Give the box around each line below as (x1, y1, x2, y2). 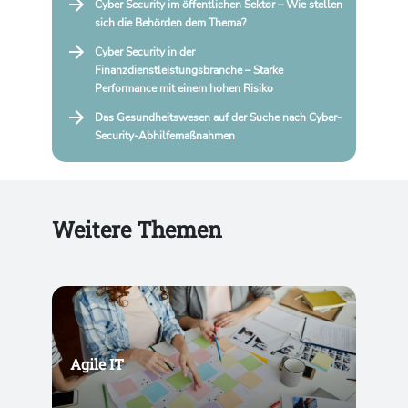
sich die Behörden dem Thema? (94, 15, 246, 31)
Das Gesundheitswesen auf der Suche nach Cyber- (94, 110, 342, 126)
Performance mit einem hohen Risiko (94, 81, 273, 97)
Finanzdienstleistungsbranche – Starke (94, 63, 283, 78)
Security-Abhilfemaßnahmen (94, 128, 235, 144)
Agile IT (69, 353, 124, 373)
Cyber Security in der (94, 45, 195, 60)
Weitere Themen (51, 215, 222, 245)
